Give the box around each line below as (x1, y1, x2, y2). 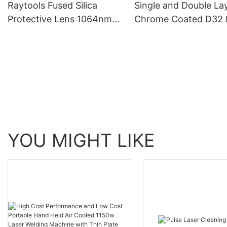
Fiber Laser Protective (8, 27, 102, 38)
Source (8, 5, 37, 16)
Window (8, 41, 43, 52)
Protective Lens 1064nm (8, 13, 112, 24)
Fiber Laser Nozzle (134, 27, 214, 38)
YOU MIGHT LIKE (8, 129, 155, 152)
